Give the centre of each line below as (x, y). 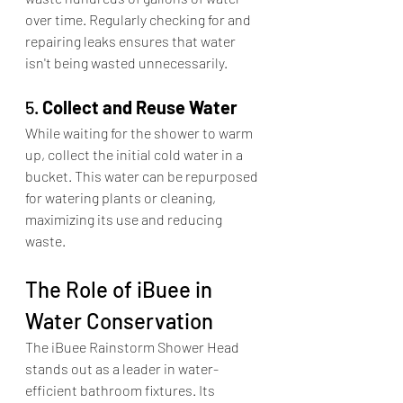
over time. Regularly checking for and (139, 20)
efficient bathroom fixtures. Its (121, 390)
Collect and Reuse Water (140, 107)
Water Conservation (119, 321)
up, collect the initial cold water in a (135, 155)
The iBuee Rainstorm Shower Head (134, 347)
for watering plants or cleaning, (122, 198)
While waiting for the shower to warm (140, 133)
